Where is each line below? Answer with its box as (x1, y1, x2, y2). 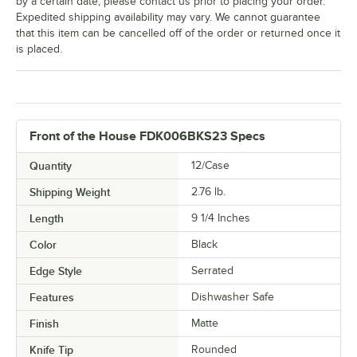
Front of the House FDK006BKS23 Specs (29, 128, 265, 143)
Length (29, 211, 64, 225)
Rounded (191, 343, 237, 355)
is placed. (16, 42, 62, 55)
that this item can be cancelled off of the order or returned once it (16, 26, 340, 39)
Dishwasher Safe (191, 290, 274, 303)
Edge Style (29, 264, 82, 277)
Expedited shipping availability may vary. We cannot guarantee (16, 10, 320, 23)
